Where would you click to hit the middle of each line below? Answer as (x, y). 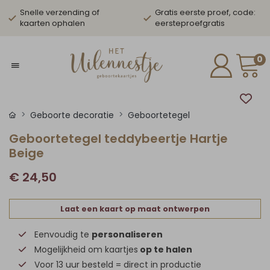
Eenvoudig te (63, 234)
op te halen (166, 250)
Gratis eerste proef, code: (205, 12)
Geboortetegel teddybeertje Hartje (118, 139)
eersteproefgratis (190, 23)
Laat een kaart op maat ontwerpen (135, 209)
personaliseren (127, 234)
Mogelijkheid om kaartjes (86, 250)
